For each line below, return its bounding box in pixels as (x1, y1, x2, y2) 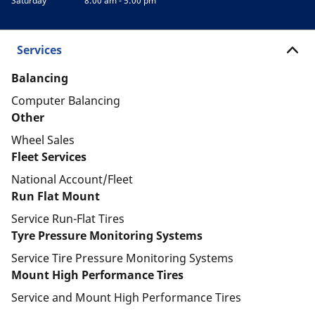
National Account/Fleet (11, 172, 133, 187)
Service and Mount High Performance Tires (11, 290, 241, 305)
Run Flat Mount (11, 188, 100, 204)
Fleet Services (11, 149, 86, 165)
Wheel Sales (11, 132, 75, 148)
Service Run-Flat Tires (11, 211, 124, 226)
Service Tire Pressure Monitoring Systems (11, 250, 233, 266)
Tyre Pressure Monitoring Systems (11, 228, 202, 243)
